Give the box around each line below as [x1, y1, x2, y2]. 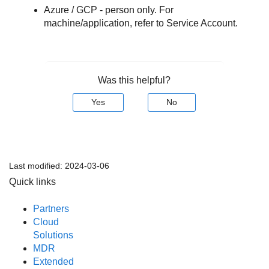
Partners [33, 203, 69, 214]
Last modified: [9, 161, 65, 171]
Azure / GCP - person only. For [44, 4, 174, 15]
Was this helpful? [98, 75, 171, 86]
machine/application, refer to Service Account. [44, 17, 238, 28]
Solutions [33, 229, 73, 240]
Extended [33, 256, 74, 267]
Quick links [9, 177, 56, 187]
